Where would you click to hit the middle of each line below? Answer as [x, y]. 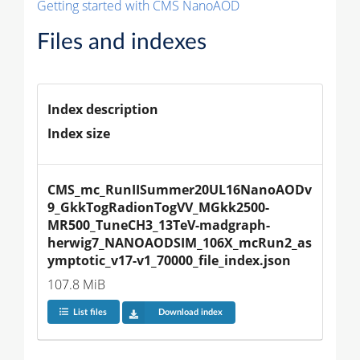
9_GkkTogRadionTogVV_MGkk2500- [158, 207]
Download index [190, 313]
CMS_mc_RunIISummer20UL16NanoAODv [180, 189]
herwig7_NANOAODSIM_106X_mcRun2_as [180, 242]
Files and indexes [122, 41]
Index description [103, 109]
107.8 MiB [76, 284]
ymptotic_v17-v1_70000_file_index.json [169, 260]
